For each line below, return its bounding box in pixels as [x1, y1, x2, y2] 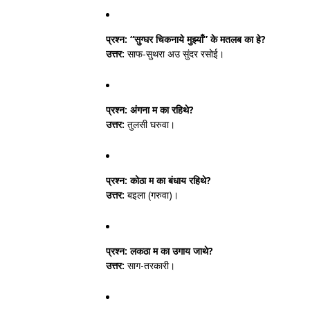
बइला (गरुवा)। [125, 188, 179, 201]
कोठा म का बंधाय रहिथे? [127, 174, 211, 187]
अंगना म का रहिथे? [127, 103, 194, 116]
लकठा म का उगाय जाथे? [127, 244, 213, 257]
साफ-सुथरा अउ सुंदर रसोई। [125, 47, 224, 60]
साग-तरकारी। [125, 259, 175, 272]
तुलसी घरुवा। [125, 118, 175, 131]
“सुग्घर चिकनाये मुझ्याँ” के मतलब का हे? [127, 33, 266, 46]
